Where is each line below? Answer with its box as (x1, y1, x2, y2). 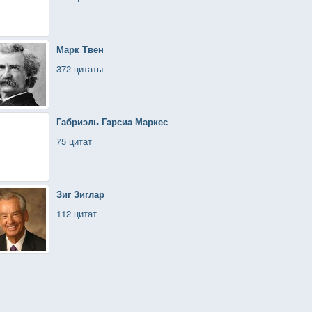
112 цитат (56, 207, 97, 220)
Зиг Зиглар (56, 187, 104, 201)
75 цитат (56, 134, 92, 148)
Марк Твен (56, 42, 104, 56)
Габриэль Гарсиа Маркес (56, 115, 168, 128)
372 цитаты (56, 62, 103, 75)
